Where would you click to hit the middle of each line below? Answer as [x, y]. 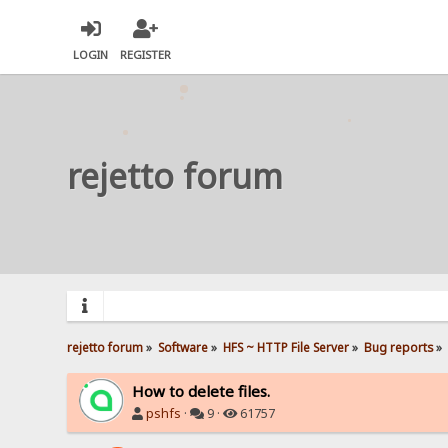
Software [183, 346]
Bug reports [398, 346]
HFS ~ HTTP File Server [286, 346]
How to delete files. [201, 390]
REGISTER [146, 55]
